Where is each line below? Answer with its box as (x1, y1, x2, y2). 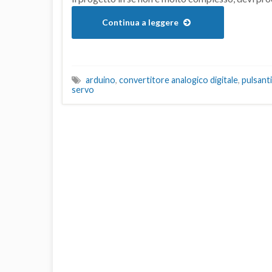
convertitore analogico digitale (119, 75, 238, 86)
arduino (86, 75, 115, 86)
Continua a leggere (102, 17, 180, 28)
